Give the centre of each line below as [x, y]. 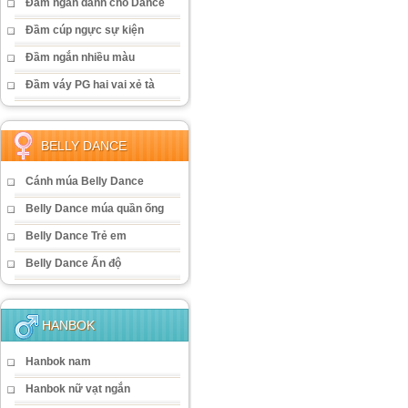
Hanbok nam [58, 362]
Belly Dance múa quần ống [95, 209]
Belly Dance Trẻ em [76, 236]
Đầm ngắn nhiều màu [80, 57]
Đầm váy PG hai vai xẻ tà [90, 85]
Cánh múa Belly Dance [85, 181]
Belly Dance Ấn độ [73, 263]
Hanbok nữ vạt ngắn [78, 389]
